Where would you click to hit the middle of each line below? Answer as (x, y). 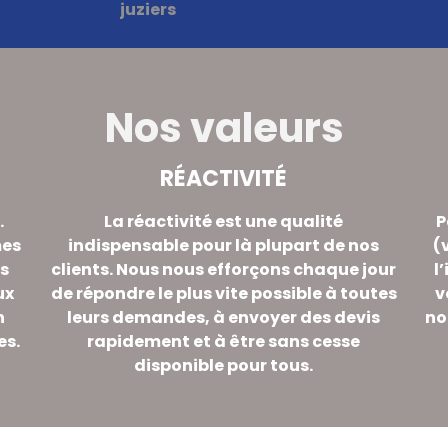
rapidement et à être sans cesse (224, 342)
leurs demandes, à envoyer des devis (224, 318)
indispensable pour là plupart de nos (224, 246)
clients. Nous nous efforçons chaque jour (224, 270)
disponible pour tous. (224, 366)
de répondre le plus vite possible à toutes (223, 294)
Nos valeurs (224, 128)
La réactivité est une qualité (224, 222)
